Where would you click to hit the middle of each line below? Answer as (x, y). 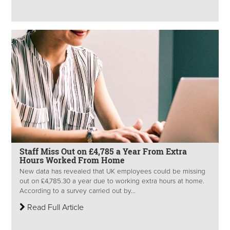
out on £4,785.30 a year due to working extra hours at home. (112, 181)
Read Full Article (54, 208)
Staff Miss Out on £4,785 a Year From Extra (103, 151)
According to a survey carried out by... (78, 191)
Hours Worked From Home (72, 160)
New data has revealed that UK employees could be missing (112, 172)
